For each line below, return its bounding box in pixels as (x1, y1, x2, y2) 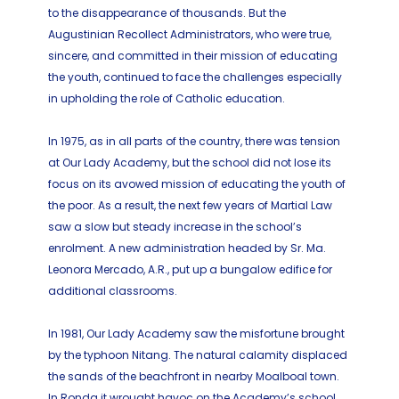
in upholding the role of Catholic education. (48, 90, 285, 106)
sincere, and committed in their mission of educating (48, 47, 338, 63)
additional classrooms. (48, 282, 177, 298)
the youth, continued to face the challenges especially (48, 69, 342, 85)
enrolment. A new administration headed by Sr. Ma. (48, 240, 326, 256)
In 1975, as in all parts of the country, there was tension (48, 133, 340, 149)
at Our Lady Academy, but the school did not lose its (48, 154, 331, 170)
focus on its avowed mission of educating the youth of (48, 175, 346, 191)
